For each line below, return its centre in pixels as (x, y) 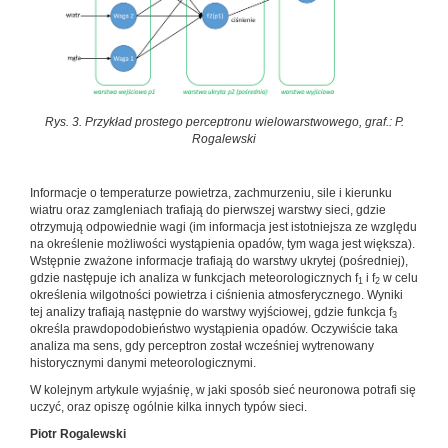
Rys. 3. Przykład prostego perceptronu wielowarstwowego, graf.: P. (224, 122)
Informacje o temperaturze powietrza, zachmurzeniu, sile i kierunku (211, 193)
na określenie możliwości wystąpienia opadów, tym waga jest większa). (222, 244)
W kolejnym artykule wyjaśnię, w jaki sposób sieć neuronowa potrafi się (223, 390)
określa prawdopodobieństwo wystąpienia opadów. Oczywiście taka (214, 329)
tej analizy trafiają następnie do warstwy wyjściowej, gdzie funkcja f (211, 312)
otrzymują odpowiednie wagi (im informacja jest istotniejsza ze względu (223, 227)
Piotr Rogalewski (78, 434)
